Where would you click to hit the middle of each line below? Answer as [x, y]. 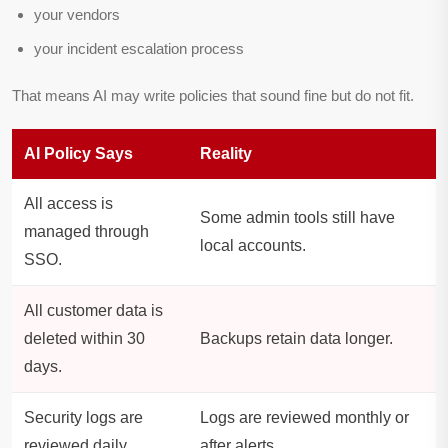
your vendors [77, 15]
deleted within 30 [84, 339]
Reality [226, 154]
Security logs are [83, 418]
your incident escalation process [139, 49]
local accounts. [253, 246]
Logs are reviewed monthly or [304, 418]
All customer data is [93, 311]
